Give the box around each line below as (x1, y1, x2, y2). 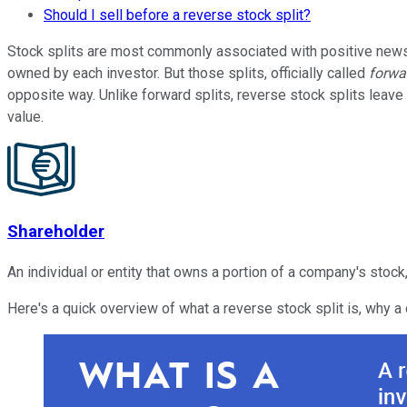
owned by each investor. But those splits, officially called (7, 64, 369, 82)
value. (7, 107, 44, 125)
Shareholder (7, 222, 104, 243)
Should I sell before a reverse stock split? (44, 5, 311, 24)
